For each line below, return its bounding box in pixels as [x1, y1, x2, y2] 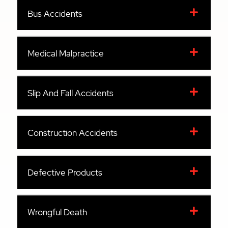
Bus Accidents [27, 8, 83, 19]
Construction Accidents [27, 127, 118, 138]
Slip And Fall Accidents [27, 87, 114, 99]
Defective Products [27, 166, 103, 178]
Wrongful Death [27, 206, 88, 218]
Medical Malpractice [27, 47, 104, 59]
